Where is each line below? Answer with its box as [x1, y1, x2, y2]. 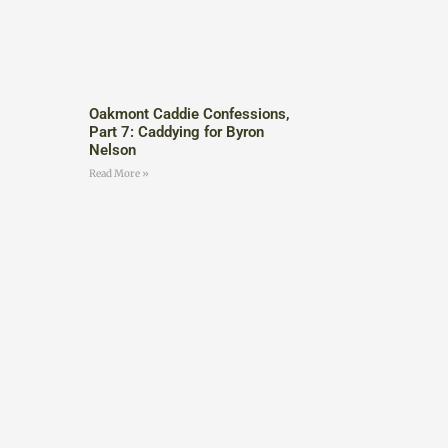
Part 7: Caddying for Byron [88, 122, 264, 141]
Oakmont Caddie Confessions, [88, 104, 290, 123]
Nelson [88, 140, 136, 159]
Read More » [88, 166, 149, 180]
